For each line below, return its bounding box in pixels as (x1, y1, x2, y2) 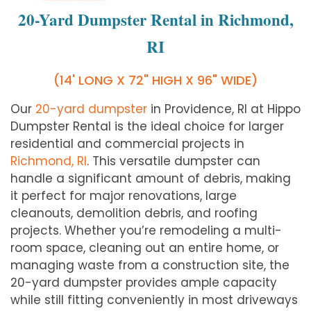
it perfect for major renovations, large (10, 187, 237, 205)
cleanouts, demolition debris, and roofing (10, 205, 258, 222)
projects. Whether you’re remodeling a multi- (10, 222, 282, 239)
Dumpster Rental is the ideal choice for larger (10, 118, 284, 135)
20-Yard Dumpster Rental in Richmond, (17, 8, 294, 32)
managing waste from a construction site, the (10, 257, 289, 274)
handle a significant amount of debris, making (10, 170, 291, 187)
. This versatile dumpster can (87, 153, 260, 170)
